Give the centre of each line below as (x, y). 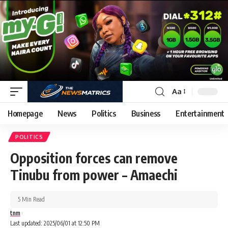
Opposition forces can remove (94, 158)
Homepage (25, 113)
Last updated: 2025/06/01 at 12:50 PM (55, 223)
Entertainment (200, 113)
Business (146, 113)
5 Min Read (31, 199)
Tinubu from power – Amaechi (94, 175)
